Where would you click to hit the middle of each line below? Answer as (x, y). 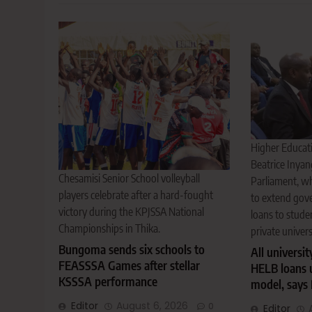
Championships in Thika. (109, 229)
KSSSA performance (108, 282)
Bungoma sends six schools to (132, 250)
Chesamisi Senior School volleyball (129, 179)
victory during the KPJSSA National (131, 212)
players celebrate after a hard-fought (136, 195)
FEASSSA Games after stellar (129, 266)
